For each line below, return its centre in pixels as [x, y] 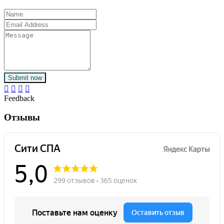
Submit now [25, 77]
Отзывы [22, 117]
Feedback [19, 98]
